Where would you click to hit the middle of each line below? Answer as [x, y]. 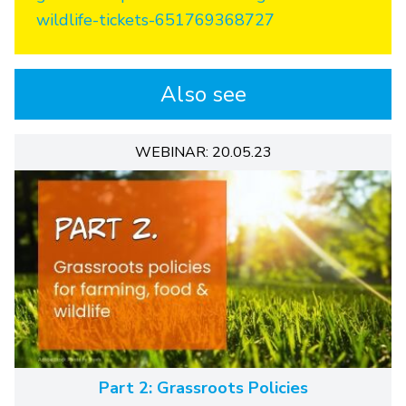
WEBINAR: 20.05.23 [203, 152]
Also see [203, 94]
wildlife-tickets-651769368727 [155, 19]
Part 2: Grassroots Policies [203, 387]
